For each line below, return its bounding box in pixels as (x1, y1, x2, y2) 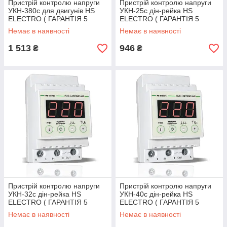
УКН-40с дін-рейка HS (120, 190, 193, 198)
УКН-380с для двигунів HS (8, 7, 95, 15)
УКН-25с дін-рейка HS (120, 7, 193, 15)
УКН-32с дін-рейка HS (8, 190, 81, 198)
